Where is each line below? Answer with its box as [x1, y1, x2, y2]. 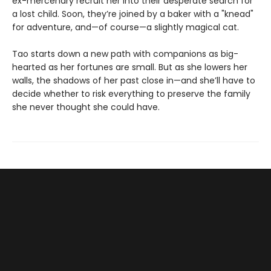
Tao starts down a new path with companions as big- [12, 47, 238, 60]
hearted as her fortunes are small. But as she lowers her [12, 60, 247, 73]
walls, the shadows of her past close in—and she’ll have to [12, 74, 255, 87]
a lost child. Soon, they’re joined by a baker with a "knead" [12, 7, 253, 20]
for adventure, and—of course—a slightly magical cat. [12, 21, 239, 33]
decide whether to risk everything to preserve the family [12, 87, 250, 100]
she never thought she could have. [12, 100, 160, 113]
